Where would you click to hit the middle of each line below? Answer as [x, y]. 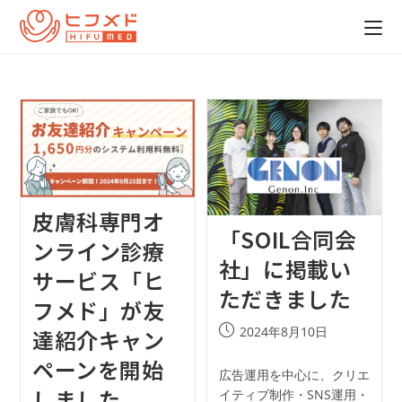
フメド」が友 [98, 310]
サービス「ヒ [98, 280]
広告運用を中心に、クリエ [294, 374]
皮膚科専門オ [98, 221]
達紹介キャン [98, 339]
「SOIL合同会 [288, 239]
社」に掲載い [285, 268]
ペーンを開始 [98, 369]
